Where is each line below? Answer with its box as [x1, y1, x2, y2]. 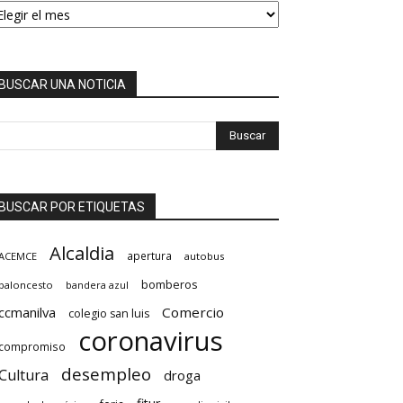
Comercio [162, 303, 224, 322]
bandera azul [66, 278, 129, 292]
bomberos [141, 276, 198, 293]
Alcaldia [49, 240, 114, 266]
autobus [184, 249, 224, 264]
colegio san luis [68, 306, 149, 322]
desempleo [61, 363, 151, 387]
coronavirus [78, 323, 223, 360]
